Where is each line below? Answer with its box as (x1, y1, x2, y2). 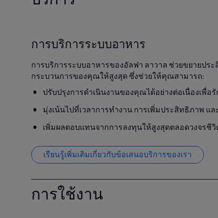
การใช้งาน (31, 183, 103, 205)
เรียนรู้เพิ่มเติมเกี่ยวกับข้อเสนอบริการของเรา (43, 148, 192, 160)
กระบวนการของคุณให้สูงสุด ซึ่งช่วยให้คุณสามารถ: (31, 70, 204, 82)
